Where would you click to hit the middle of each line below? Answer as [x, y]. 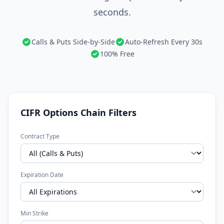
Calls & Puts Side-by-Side [73, 42]
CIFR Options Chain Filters [78, 112]
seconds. [112, 12]
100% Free [117, 54]
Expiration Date [42, 175]
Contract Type [40, 136]
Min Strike [34, 213]
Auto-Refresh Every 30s [164, 42]
